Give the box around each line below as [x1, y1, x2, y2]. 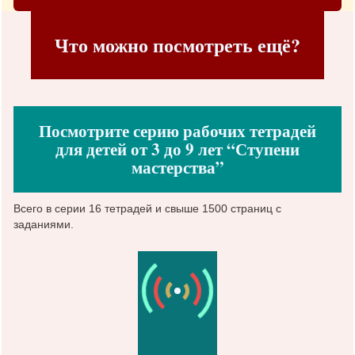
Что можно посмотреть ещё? [55, 30, 300, 59]
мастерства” [131, 155, 224, 179]
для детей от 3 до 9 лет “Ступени [55, 136, 300, 161]
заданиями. [13, 217, 74, 231]
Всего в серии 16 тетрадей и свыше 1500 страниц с [13, 201, 281, 215]
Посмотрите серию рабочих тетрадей [39, 118, 316, 143]
